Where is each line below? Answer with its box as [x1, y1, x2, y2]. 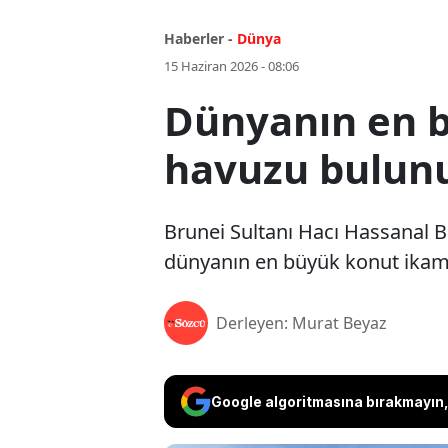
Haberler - [164, 29, 233, 49]
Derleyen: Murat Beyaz [216, 312, 387, 335]
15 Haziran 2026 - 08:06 [164, 57, 299, 76]
